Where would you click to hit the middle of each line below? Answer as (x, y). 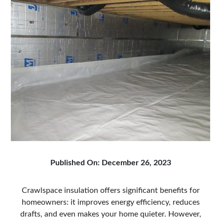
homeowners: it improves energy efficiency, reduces (110, 203)
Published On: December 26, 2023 (110, 163)
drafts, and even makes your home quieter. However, (110, 214)
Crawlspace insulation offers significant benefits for (110, 191)
